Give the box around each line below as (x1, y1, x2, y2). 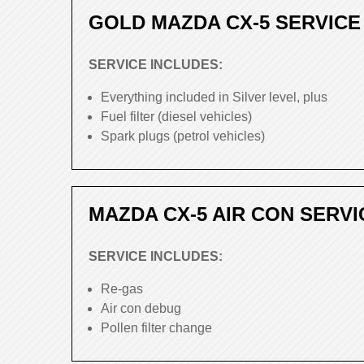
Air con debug (101, 301, 181, 315)
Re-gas (101, 282, 143, 296)
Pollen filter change (101, 321, 212, 335)
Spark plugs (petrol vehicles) (101, 129, 265, 143)
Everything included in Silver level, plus (101, 90, 327, 104)
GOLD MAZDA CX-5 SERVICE (89, 11, 361, 33)
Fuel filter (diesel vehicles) (101, 110, 252, 123)
